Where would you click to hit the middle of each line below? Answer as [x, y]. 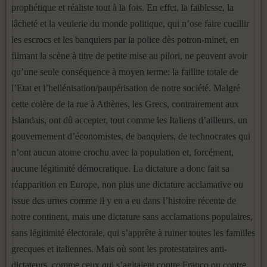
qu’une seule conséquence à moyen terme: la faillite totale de [125, 72]
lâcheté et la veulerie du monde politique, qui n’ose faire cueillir [130, 24]
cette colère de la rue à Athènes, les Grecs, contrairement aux [125, 104]
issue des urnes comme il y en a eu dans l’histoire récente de [124, 201]
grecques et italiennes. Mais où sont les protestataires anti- [119, 249]
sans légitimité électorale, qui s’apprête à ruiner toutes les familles [133, 233]
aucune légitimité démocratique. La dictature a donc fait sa [120, 168]
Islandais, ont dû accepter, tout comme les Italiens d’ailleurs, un [129, 120]
